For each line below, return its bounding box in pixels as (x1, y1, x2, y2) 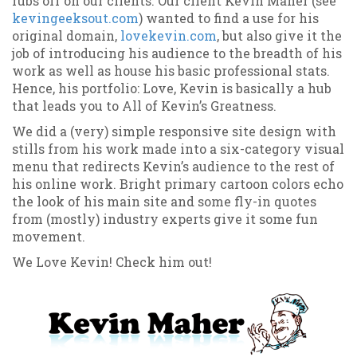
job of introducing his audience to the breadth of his (12, 44, 342, 61)
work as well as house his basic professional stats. (12, 61, 330, 79)
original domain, (12, 26, 120, 44)
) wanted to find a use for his (139, 9, 319, 26)
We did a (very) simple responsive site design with (12, 122, 336, 139)
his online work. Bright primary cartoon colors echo (12, 175, 343, 192)
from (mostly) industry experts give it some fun (12, 210, 318, 227)
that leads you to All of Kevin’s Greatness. (12, 96, 277, 114)
